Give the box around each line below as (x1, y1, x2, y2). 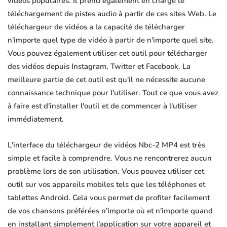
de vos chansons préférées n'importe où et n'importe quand (8, 206, 213, 216)
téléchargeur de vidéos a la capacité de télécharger (8, 22, 185, 32)
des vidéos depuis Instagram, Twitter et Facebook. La (8, 61, 191, 72)
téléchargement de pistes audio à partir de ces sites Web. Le (8, 9, 216, 19)
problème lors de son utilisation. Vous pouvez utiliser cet (8, 166, 204, 177)
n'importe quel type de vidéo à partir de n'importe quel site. (8, 35, 214, 46)
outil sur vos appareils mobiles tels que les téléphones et (8, 179, 205, 190)
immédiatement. (8, 114, 64, 125)
